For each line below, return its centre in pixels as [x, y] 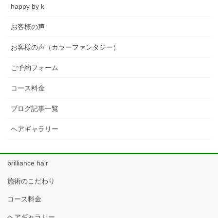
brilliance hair [28, 163]
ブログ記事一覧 [35, 108]
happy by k [27, 6]
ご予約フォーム [35, 67]
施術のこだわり [31, 181]
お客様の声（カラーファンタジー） [65, 47]
